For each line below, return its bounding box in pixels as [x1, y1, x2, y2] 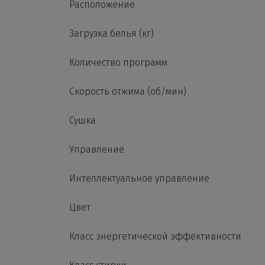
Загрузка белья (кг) [69, 28, 154, 39]
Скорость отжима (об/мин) [69, 86, 186, 97]
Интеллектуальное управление [69, 173, 209, 184]
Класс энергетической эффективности [69, 231, 241, 242]
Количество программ [69, 57, 167, 68]
